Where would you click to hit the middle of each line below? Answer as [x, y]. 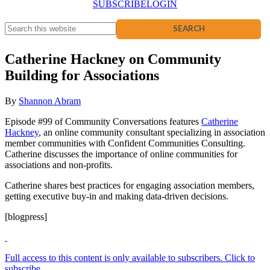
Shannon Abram [50, 101]
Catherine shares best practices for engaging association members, [130, 185]
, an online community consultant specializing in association [152, 132]
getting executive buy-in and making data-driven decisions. [117, 196]
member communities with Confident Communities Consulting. [125, 143]
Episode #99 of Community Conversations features [103, 121]
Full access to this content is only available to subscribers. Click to [130, 257]
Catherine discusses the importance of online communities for [121, 154]
